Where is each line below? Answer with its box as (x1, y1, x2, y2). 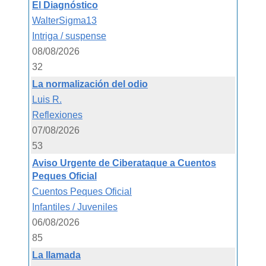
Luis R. (31, 94, 62, 104)
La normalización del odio (31, 78, 148, 89)
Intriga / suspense (31, 30, 106, 41)
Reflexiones (31, 109, 83, 120)
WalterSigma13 (31, 15, 97, 26)
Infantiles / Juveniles (31, 201, 118, 212)
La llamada (31, 249, 81, 260)
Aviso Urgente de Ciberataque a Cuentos (31, 157, 216, 168)
